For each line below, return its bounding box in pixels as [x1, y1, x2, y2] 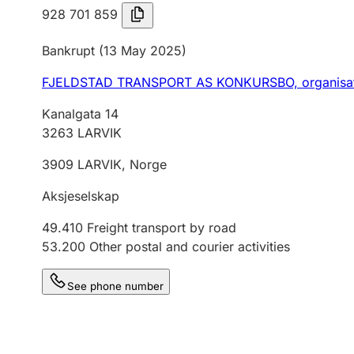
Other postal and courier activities [89, 239, 290, 254]
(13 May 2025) [95, 43, 186, 58]
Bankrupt [42, 43, 95, 58]
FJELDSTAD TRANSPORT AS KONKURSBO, [42, 74, 302, 90]
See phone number [67, 280, 164, 292]
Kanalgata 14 [42, 106, 119, 122]
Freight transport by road [87, 220, 236, 235]
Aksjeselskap [42, 188, 119, 204]
